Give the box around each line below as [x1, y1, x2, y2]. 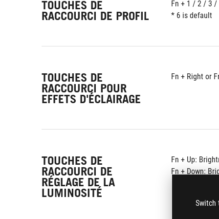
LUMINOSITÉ [42, 186, 102, 200]
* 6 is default [171, 11, 212, 20]
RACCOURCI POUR [42, 81, 127, 95]
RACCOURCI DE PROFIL [42, 8, 149, 23]
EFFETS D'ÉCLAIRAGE [42, 92, 141, 106]
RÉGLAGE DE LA [42, 175, 115, 189]
